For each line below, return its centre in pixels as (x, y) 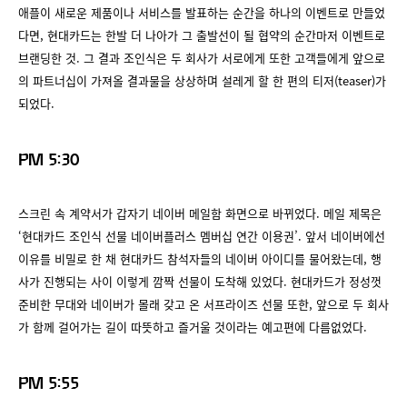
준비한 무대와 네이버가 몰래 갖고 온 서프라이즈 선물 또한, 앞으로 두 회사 (203, 304)
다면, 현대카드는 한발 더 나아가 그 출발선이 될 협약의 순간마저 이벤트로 (202, 35)
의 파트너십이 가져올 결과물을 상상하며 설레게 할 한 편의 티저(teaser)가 (202, 81)
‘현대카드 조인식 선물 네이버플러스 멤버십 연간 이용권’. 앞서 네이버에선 (202, 236)
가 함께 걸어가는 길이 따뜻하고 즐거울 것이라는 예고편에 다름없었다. (193, 327)
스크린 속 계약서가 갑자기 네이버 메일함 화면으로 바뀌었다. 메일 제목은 (200, 213)
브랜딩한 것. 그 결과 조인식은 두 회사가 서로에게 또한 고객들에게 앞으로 (202, 58)
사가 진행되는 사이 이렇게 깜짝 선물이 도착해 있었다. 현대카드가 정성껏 (200, 282)
